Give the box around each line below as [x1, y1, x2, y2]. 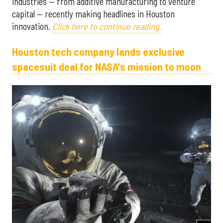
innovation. [12, 20, 52, 32]
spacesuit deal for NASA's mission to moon [12, 60, 201, 73]
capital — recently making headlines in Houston [12, 8, 175, 19]
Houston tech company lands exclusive [12, 45, 185, 58]
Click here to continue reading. [52, 20, 161, 32]
